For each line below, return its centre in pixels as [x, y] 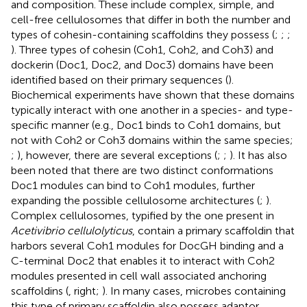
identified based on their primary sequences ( [120, 79]
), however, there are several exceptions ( [117, 155]
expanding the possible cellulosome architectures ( [135, 200]
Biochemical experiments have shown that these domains [153, 95]
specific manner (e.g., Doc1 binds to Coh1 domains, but [146, 125]
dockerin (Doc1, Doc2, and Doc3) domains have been [142, 64]
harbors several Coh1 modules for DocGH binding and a [147, 245]
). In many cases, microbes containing [194, 291]
